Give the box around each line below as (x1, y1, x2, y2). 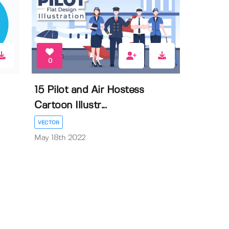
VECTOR (38, 120, 60, 125)
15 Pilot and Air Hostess (34, 85, 144, 95)
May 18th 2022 (34, 134, 86, 142)
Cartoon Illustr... (34, 100, 107, 110)
